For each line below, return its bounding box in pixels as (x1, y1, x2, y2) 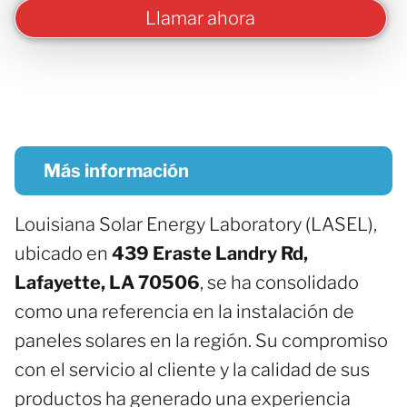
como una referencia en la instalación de (15, 300, 354, 323)
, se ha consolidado (200, 271, 359, 293)
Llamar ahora (145, 6, 256, 29)
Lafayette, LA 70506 (15, 271, 200, 293)
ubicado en (15, 242, 112, 264)
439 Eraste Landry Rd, (112, 242, 308, 264)
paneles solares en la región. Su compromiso (15, 329, 388, 352)
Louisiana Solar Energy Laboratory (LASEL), (15, 213, 377, 235)
